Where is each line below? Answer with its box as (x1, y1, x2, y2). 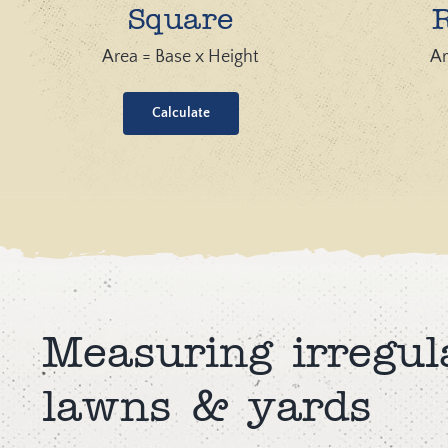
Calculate (151, 105, 210, 121)
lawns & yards (41, 390, 372, 430)
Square (127, 8, 234, 35)
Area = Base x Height (102, 47, 260, 67)
